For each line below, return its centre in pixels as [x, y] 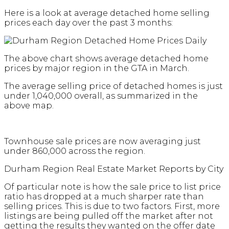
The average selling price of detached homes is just [113, 86]
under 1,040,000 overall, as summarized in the [101, 96]
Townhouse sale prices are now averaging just [102, 142]
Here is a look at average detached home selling [107, 13]
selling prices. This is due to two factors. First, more [112, 207]
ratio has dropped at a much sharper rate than [104, 197]
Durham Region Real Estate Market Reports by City [114, 169]
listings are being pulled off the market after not [109, 216]
